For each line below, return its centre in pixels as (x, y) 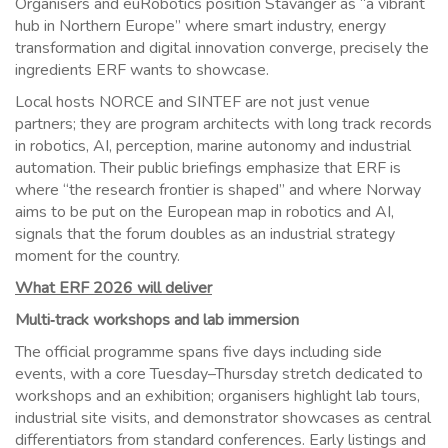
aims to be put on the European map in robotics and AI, (204, 212)
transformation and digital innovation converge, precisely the (222, 48)
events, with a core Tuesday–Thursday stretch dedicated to (219, 374)
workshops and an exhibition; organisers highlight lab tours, (217, 396)
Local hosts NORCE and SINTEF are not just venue (192, 102)
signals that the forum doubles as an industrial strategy (205, 234)
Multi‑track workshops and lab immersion (157, 320)
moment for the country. (97, 256)
